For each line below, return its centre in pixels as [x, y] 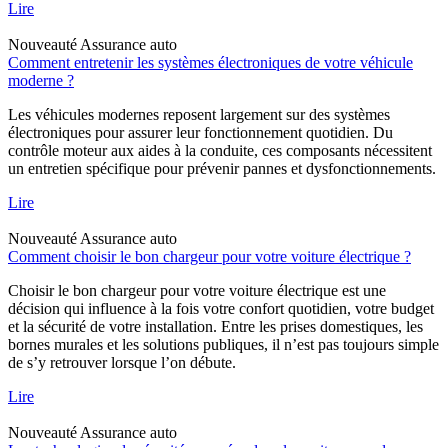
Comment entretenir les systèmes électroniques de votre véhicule [210, 62]
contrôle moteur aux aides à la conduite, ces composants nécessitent [220, 150]
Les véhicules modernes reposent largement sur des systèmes [199, 114]
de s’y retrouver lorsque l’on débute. [122, 362]
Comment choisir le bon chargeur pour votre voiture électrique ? [209, 256]
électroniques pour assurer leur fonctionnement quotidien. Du [200, 132]
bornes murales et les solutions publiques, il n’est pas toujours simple [223, 344]
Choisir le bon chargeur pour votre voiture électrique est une [197, 290]
